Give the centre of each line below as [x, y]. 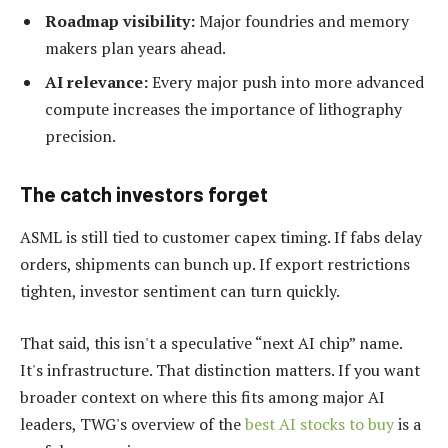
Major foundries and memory [302, 21]
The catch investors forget [144, 193]
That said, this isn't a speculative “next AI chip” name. [211, 342]
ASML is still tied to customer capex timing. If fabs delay [221, 237]
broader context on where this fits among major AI [202, 396]
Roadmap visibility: [120, 21]
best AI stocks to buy [319, 423]
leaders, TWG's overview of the [132, 423]
